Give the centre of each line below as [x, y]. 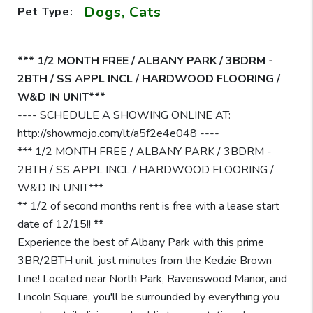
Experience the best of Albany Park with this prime [140, 242]
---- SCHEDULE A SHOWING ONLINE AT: [124, 115]
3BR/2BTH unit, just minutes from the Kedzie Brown [144, 260]
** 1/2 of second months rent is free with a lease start [148, 206]
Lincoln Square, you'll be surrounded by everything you [148, 297]
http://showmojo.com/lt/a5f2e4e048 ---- [118, 133]
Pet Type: [45, 12]
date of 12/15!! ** [60, 224]
